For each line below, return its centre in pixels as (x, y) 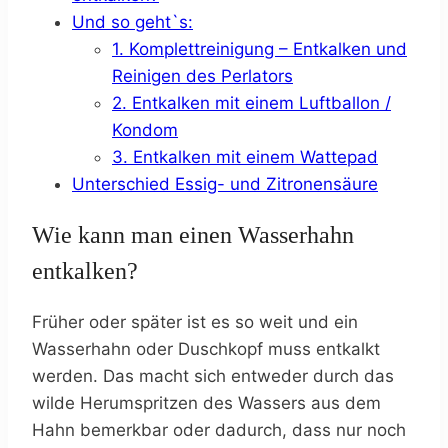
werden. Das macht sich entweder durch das (213, 376)
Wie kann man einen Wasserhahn (193, 235)
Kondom (145, 129)
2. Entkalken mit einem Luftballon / (251, 102)
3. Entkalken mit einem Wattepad (245, 156)
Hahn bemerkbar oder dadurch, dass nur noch (219, 430)
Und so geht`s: (132, 21)
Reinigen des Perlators (202, 75)
